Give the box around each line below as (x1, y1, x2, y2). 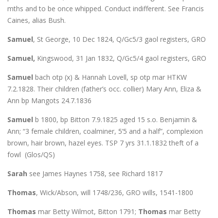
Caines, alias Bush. (7, 15, 66, 25)
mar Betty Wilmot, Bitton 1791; (36, 206, 138, 216)
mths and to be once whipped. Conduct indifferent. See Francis (7, 3, 204, 13)
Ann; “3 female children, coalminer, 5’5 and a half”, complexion (7, 126, 203, 136)
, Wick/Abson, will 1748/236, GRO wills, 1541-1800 (36, 187, 193, 197)
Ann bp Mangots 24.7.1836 (7, 95, 91, 105)
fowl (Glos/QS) (7, 149, 55, 159)
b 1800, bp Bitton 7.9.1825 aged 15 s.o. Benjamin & (33, 114, 197, 124)
